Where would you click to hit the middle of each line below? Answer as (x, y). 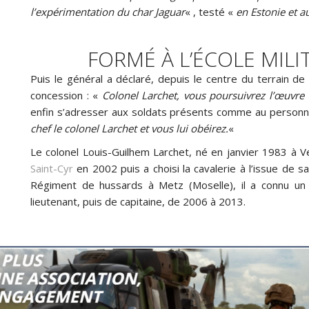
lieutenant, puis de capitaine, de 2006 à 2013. (138, 201)
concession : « (66, 95)
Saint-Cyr (52, 168)
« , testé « (210, 11)
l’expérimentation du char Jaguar (108, 11)
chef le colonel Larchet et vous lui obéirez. (129, 128)
